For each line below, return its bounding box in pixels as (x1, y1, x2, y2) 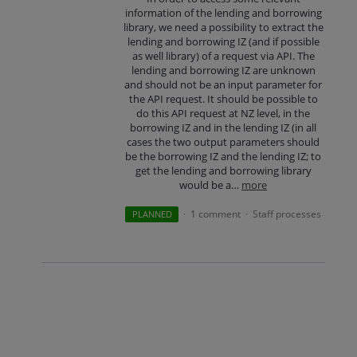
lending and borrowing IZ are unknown (131, 62, 316, 77)
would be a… (179, 177, 242, 192)
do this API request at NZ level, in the (136, 105, 311, 120)
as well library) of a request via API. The (131, 48, 315, 63)
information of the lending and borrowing (124, 5, 322, 20)
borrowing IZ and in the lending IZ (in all (130, 120, 317, 135)
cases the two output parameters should (127, 134, 320, 149)
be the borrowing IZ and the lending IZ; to (125, 148, 322, 163)
